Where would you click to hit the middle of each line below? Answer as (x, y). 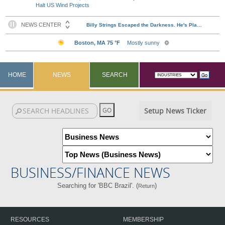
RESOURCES (30, 219)
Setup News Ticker (175, 111)
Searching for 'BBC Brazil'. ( (97, 186)
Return (146, 186)
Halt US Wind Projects (63, 5)
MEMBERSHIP (143, 219)
